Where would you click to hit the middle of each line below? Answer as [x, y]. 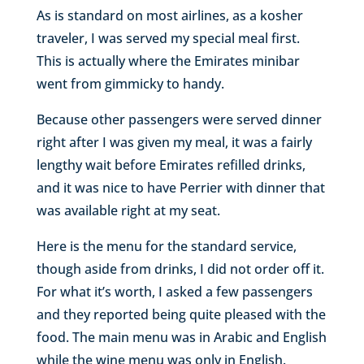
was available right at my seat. [128, 210]
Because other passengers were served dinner [179, 119]
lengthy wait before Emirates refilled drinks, [171, 165]
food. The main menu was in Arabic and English [181, 337]
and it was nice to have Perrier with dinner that [180, 187]
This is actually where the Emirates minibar [168, 61]
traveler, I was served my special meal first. [168, 38]
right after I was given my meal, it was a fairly [174, 142]
